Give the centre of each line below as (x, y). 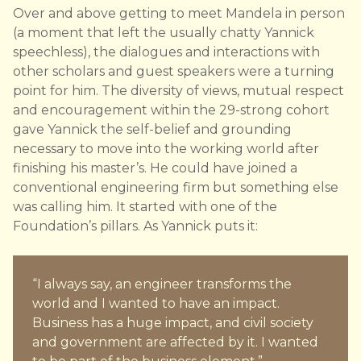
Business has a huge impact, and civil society (173, 323)
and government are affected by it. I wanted (175, 342)
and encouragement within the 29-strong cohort (171, 110)
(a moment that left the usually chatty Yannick (164, 33)
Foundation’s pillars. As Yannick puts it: (135, 226)
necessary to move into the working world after (166, 149)
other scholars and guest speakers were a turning (174, 72)
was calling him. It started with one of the (145, 207)
